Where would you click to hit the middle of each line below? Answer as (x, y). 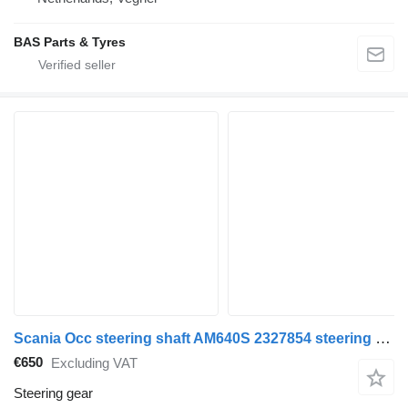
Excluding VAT (94, 363)
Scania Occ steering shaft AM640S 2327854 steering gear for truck (383, 338)
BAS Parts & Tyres (70, 41)
